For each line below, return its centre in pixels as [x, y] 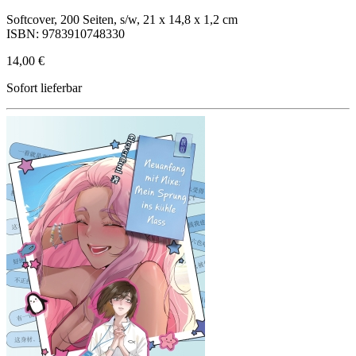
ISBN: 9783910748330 [66, 33]
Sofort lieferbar [44, 87]
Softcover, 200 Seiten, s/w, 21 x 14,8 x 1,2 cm [122, 19]
